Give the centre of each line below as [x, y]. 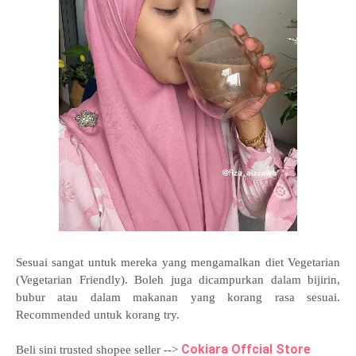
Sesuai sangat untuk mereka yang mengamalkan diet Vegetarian [178, 262]
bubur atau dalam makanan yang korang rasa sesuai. [178, 297]
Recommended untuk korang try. [98, 315]
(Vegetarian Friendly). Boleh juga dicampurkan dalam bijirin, [178, 280]
